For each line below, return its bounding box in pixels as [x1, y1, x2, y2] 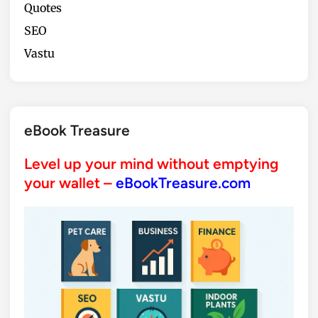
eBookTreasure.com [116, 173, 251, 192]
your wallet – [24, 173, 116, 192]
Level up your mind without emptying [24, 154, 279, 172]
